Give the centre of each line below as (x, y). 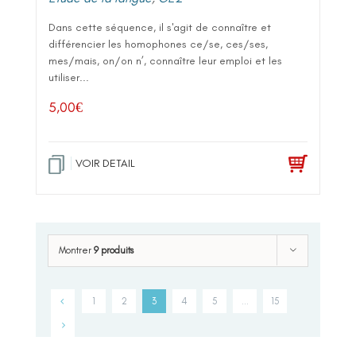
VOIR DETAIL (105, 163)
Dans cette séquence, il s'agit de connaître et (160, 27)
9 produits (114, 250)
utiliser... (69, 77)
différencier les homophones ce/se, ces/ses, (158, 44)
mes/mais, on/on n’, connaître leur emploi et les (165, 60)
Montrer (76, 250)
